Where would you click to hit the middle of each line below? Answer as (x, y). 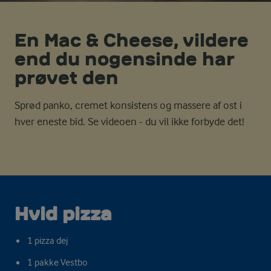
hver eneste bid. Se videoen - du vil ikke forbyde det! (132, 121)
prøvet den (67, 77)
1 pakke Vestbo (57, 262)
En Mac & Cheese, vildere (132, 40)
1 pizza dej (47, 240)
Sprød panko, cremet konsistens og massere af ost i (128, 105)
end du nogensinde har (125, 59)
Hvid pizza (63, 214)
